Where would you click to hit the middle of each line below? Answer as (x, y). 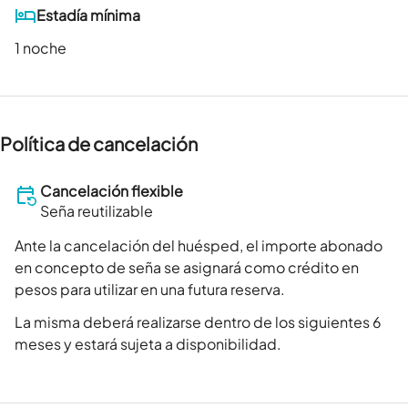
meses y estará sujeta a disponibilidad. (148, 344)
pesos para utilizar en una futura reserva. (150, 290)
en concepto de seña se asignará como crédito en (187, 268)
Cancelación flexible (112, 191)
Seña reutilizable (97, 211)
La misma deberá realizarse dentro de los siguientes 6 (198, 322)
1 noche (41, 48)
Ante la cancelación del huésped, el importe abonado (199, 246)
